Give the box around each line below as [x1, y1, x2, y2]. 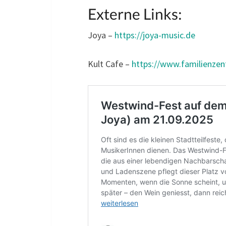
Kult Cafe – [88, 58, 132, 70]
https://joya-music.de [115, 29, 195, 41]
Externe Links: [88, 4, 182, 23]
